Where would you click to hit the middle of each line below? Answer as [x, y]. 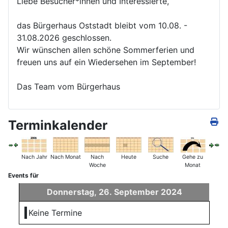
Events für [23, 175]
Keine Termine [55, 212]
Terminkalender [58, 125]
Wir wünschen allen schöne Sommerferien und [106, 50]
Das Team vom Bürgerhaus [70, 86]
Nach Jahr [34, 157]
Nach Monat [66, 157]
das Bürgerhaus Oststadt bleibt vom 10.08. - [102, 25]
